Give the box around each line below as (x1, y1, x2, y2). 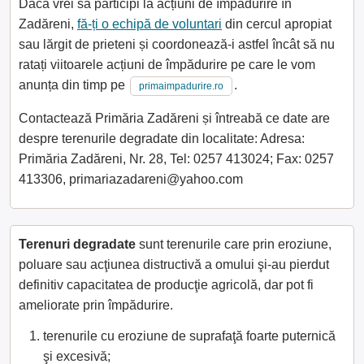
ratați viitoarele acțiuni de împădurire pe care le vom (19, 57, 315, 71)
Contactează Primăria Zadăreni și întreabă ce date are (19, 110, 330, 125)
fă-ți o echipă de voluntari (77, 16, 222, 31)
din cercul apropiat (222, 16, 331, 31)
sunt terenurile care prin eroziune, (136, 236, 331, 251)
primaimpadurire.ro (139, 80, 223, 92)
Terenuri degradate (19, 236, 136, 251)
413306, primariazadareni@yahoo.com (19, 171, 243, 186)
